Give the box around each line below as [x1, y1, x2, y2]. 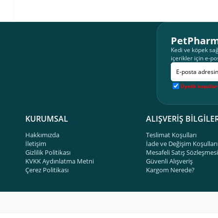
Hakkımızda [25, 130, 59, 139]
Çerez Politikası [25, 165, 69, 174]
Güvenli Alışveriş [146, 157, 193, 165]
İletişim [25, 139, 46, 148]
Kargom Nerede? [146, 165, 195, 174]
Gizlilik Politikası [25, 148, 71, 157]
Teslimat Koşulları [146, 130, 197, 139]
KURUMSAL [25, 113, 68, 124]
